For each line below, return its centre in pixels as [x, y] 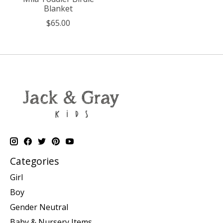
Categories [34, 161]
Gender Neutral [39, 207]
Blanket [58, 9]
